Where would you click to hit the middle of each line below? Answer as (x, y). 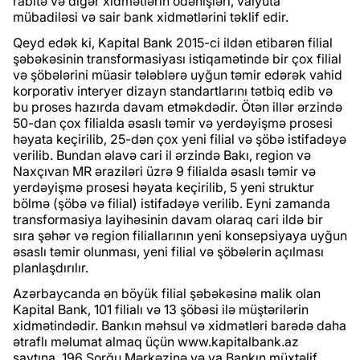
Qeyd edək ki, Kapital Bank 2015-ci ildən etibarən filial (173, 43)
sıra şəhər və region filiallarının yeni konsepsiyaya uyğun (180, 236)
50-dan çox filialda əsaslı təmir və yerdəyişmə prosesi (173, 123)
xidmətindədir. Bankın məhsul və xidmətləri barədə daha (180, 326)
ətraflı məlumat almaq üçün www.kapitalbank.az (156, 342)
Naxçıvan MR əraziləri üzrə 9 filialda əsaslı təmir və (164, 172)
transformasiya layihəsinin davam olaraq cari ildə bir (168, 220)
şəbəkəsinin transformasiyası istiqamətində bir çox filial (177, 59)
